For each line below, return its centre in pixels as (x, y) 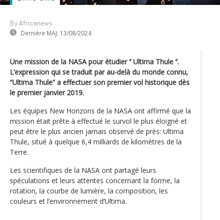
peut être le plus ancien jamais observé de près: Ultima (97, 131)
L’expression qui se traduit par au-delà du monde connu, (99, 72)
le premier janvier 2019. (47, 92)
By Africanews (31, 24)
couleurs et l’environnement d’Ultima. (68, 201)
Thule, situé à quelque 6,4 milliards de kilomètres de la (96, 141)
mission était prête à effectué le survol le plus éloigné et (98, 121)
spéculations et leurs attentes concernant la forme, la (95, 180)
